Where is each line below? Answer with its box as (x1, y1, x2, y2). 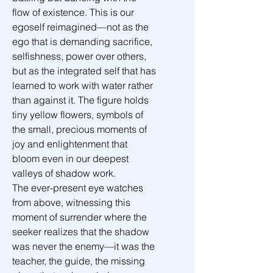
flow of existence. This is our (12, 6, 136, 18)
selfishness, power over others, (12, 50, 149, 62)
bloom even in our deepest (12, 152, 131, 165)
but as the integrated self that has (12, 65, 158, 77)
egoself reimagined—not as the (12, 21, 151, 33)
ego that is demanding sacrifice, (12, 35, 155, 48)
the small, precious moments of (12, 123, 149, 135)
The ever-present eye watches (12, 182, 146, 194)
